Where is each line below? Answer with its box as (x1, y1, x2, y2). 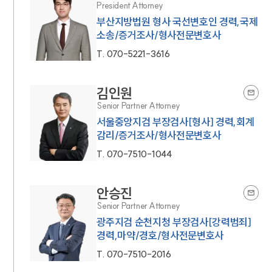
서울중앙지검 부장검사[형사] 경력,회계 (97, 115, 254, 128)
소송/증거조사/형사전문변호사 (97, 28, 221, 41)
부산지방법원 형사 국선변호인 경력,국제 (97, 15, 258, 28)
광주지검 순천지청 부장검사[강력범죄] (97, 215, 251, 228)
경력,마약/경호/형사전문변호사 (97, 228, 223, 242)
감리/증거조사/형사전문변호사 (97, 128, 221, 141)
